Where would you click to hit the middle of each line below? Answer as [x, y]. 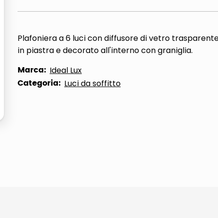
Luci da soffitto [92, 83]
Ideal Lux [66, 70]
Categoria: [39, 83]
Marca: [32, 70]
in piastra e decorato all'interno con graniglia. [105, 50]
